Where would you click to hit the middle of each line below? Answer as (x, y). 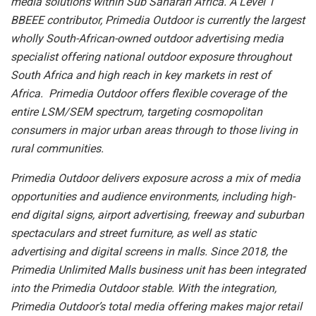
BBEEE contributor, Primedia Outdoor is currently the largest (158, 20)
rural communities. (57, 149)
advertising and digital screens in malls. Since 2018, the (148, 252)
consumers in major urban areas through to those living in (154, 130)
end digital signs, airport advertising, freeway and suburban (157, 215)
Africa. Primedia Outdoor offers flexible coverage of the (148, 94)
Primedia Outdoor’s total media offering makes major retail (156, 307)
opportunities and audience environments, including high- (153, 197)
